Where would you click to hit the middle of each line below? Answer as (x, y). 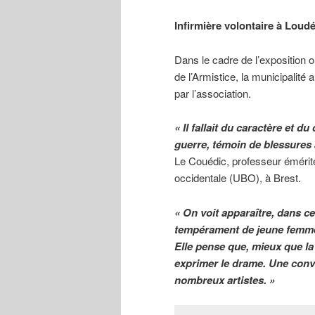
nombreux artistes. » (225, 279)
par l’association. (213, 93)
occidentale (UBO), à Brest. (238, 178)
